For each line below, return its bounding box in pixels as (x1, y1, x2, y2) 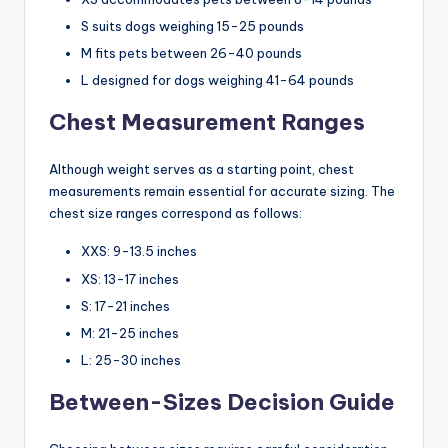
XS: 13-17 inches (81, 270, 179, 287)
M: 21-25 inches (81, 324, 179, 341)
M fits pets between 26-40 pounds (81, 45, 302, 62)
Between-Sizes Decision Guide (49, 387, 395, 416)
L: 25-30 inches (81, 351, 181, 368)
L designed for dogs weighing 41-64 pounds (81, 72, 354, 89)
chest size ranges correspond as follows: (49, 205, 302, 222)
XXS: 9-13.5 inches (81, 243, 197, 260)
